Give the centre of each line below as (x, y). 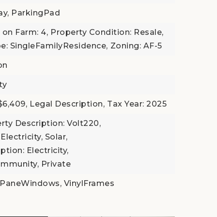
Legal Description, (67, 104)
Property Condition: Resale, (107, 32)
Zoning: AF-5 (136, 46)
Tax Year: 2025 (137, 104)
